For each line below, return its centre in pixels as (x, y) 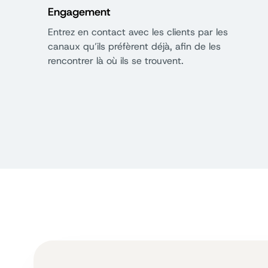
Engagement (79, 12)
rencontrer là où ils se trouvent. (116, 61)
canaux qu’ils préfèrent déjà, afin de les (134, 46)
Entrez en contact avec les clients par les (138, 32)
